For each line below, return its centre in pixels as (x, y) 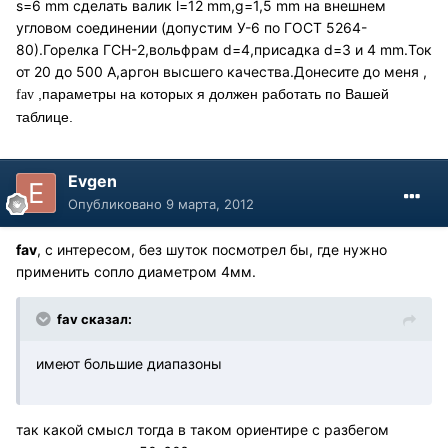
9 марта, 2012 (210, 204)
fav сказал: (94, 319)
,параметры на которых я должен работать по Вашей (211, 94)
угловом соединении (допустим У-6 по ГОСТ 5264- (191, 28)
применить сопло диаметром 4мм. (136, 272)
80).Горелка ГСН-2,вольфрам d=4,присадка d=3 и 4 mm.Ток (224, 50)
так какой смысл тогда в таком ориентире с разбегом (202, 430)
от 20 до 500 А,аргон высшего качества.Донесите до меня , (221, 72)
